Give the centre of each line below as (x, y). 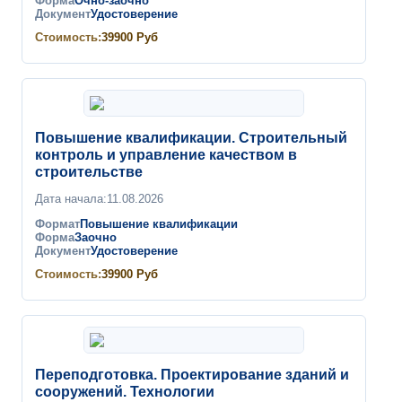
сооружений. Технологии (125, 392)
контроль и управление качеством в (166, 155)
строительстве (89, 172)
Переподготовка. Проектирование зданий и (192, 375)
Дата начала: (71, 199)
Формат (57, 224)
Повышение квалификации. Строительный (191, 138)
